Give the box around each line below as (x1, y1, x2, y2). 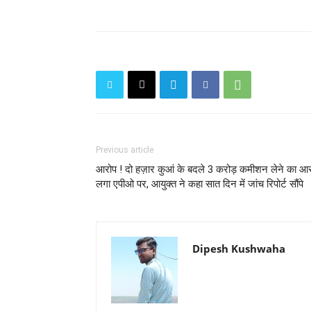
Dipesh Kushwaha (192, 242, 285, 256)
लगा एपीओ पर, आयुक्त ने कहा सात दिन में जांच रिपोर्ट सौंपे (96, 178, 303, 191)
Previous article (96, 145, 153, 155)
